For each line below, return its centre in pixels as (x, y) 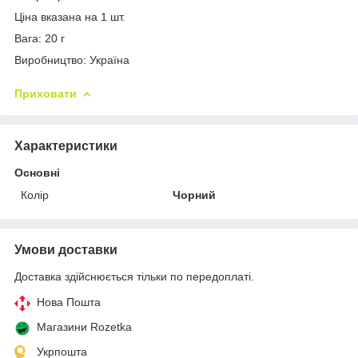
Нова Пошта (69, 302)
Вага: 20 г (40, 38)
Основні (37, 172)
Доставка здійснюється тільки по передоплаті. (134, 276)
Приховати (46, 93)
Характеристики (66, 145)
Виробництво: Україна (72, 60)
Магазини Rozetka (84, 326)
